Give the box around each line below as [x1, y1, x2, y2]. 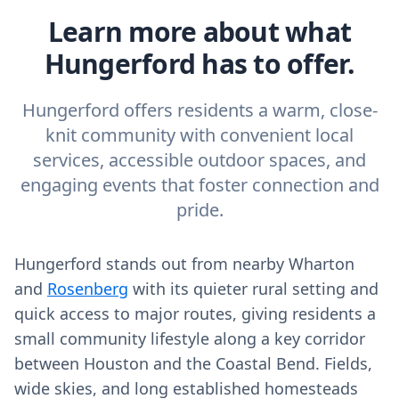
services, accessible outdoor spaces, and [33, 148, 366, 172]
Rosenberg [47, 278, 128, 299]
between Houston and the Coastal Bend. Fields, [14, 353, 372, 374]
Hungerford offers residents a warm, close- [21, 98, 378, 122]
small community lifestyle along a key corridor [14, 328, 365, 349]
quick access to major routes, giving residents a [14, 303, 376, 324]
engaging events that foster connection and [20, 173, 379, 197]
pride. [175, 198, 224, 222]
